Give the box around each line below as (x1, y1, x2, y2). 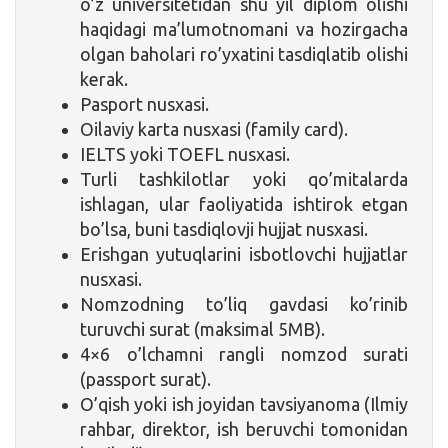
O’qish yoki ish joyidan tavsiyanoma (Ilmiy (80, 393, 408, 414)
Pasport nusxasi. (80, 93, 209, 114)
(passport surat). (80, 368, 211, 389)
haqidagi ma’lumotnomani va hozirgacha (80, 18, 408, 39)
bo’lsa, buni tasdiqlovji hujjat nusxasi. (80, 218, 368, 239)
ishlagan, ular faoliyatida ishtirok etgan (80, 193, 408, 214)
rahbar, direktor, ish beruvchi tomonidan (80, 418, 408, 439)
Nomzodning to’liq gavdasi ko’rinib (80, 293, 408, 314)
